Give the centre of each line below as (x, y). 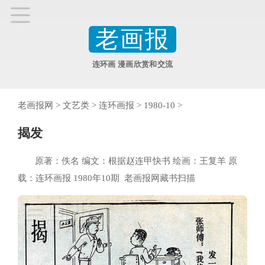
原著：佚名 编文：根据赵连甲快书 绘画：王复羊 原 (136, 161)
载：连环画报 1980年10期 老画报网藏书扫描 (106, 178)
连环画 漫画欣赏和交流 (132, 64)
